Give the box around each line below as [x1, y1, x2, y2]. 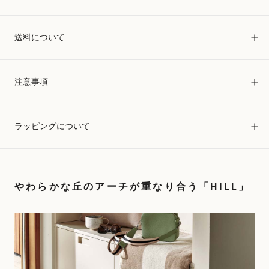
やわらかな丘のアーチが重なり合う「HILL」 [14, 181, 250, 192]
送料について [14, 32, 65, 42]
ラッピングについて [14, 121, 90, 131]
